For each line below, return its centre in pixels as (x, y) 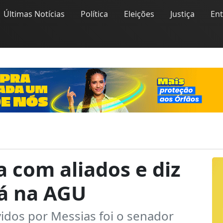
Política (94, 14)
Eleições (139, 14)
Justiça (182, 14)
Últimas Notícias (34, 14)
